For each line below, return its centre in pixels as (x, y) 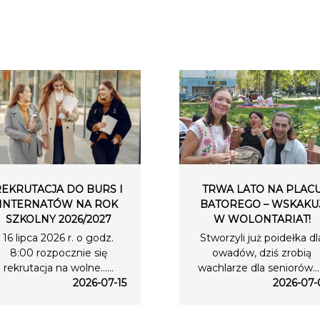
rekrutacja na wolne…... (58, 268)
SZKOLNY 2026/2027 (58, 220)
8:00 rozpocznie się (58, 253)
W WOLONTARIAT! (262, 220)
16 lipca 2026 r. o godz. (58, 238)
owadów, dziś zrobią (262, 253)
